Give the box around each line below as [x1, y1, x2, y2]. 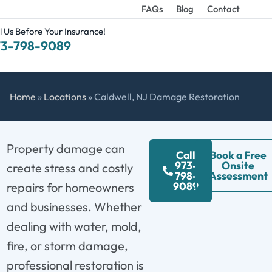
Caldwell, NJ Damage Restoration [93, 90, 240, 103]
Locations [43, 90, 86, 103]
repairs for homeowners [6, 179, 134, 195]
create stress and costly [6, 160, 133, 175]
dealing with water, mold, [6, 218, 141, 234]
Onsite [222, 158, 255, 172]
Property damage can [6, 140, 125, 156]
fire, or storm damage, [6, 237, 128, 253]
